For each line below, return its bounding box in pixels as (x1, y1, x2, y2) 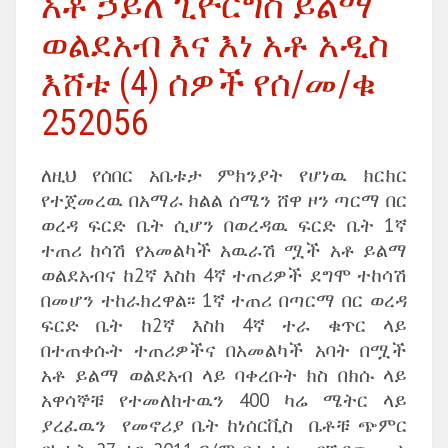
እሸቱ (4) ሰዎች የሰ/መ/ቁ (41, 63, 376, 105)
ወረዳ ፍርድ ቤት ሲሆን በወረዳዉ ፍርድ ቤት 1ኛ (41, 212, 407, 237)
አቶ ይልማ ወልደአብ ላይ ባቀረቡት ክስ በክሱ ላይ (41, 362, 407, 387)
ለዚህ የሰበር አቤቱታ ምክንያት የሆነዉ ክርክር (41, 162, 407, 187)
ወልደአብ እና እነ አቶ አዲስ (41, 24, 389, 66)
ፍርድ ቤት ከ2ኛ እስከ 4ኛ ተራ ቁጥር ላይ (41, 312, 407, 337)
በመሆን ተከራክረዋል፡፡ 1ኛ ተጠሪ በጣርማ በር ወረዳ (41, 287, 407, 312)
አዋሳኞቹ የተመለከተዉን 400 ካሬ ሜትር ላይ (41, 387, 407, 412)
